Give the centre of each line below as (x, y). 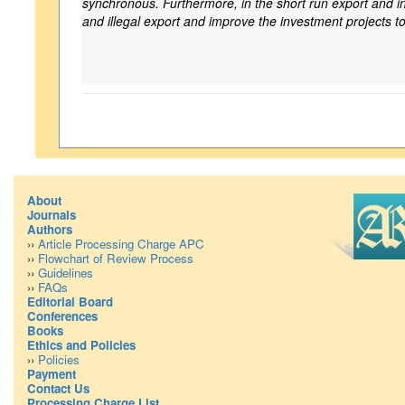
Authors (50, 229)
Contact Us (58, 388)
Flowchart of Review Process (116, 258)
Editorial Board (70, 301)
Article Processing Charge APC (121, 244)
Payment (52, 374)
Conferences (62, 316)
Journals (52, 215)
